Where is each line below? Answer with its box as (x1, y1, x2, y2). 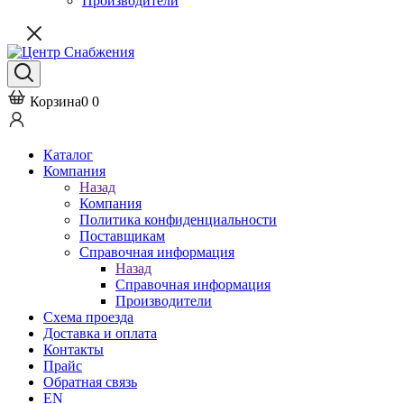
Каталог (43, 147, 93, 162)
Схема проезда (43, 309, 133, 325)
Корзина (30, 94, 81, 109)
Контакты (43, 342, 104, 357)
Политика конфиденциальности (79, 212, 277, 227)
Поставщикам (79, 228, 165, 243)
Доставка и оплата (43, 326, 157, 341)
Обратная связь (43, 374, 137, 390)
